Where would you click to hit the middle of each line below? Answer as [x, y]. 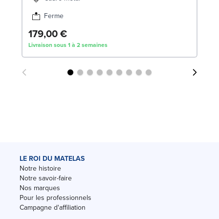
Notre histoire [40, 168]
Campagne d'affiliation [53, 207]
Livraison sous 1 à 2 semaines [68, 45]
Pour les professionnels [55, 197]
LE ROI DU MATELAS [52, 158]
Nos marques [40, 188]
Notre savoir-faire [46, 178]
